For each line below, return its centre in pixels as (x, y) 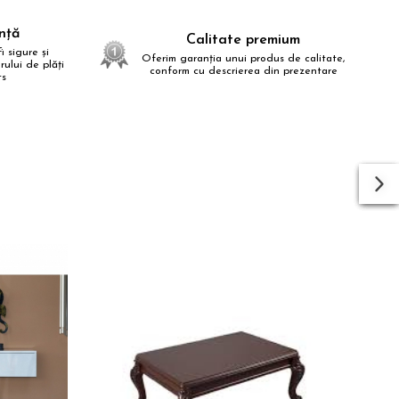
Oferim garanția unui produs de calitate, (244, 59)
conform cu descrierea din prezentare (243, 71)
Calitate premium (244, 40)
